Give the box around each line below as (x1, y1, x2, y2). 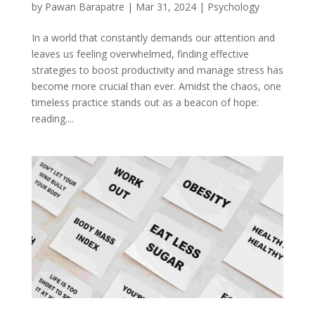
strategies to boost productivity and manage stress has (31, 63, 283, 77)
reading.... (31, 112, 74, 126)
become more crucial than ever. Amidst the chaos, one (31, 79, 281, 94)
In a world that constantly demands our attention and (31, 31, 275, 45)
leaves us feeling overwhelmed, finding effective (31, 47, 249, 61)
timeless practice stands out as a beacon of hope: (31, 96, 259, 110)
